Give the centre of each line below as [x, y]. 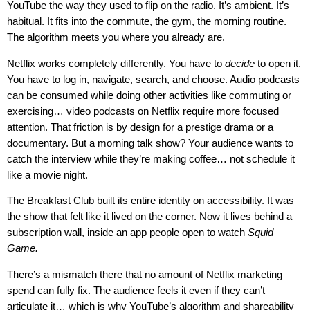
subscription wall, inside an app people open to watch [127, 232]
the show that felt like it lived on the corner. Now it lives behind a [149, 217]
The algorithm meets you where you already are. [116, 37]
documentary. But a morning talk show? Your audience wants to [150, 143]
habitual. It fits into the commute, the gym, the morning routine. [147, 21]
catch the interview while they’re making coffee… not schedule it [151, 158]
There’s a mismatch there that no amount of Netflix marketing [145, 274]
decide [240, 63]
